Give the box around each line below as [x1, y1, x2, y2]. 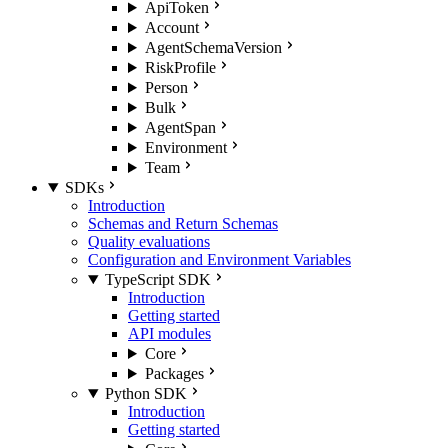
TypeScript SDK [104, 271, 211, 288]
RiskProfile [144, 59, 216, 76]
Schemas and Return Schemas [88, 215, 278, 232]
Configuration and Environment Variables [88, 251, 351, 268]
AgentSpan [144, 119, 216, 136]
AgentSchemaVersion [144, 39, 282, 56]
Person [144, 79, 188, 96]
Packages [144, 365, 204, 382]
